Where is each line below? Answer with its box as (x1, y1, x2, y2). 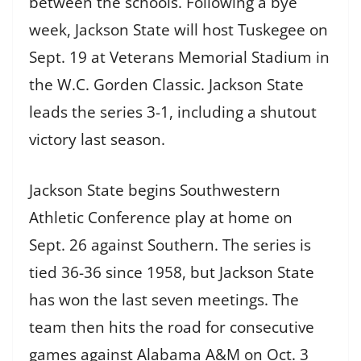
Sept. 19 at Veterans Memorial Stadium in (29, 47, 330, 68)
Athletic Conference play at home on (29, 206, 293, 228)
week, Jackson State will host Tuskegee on (29, 19, 328, 41)
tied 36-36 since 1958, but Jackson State (29, 261, 314, 283)
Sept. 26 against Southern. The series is (29, 234, 311, 255)
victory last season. (29, 129, 165, 151)
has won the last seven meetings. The (29, 288, 299, 310)
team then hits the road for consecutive (29, 316, 314, 338)
